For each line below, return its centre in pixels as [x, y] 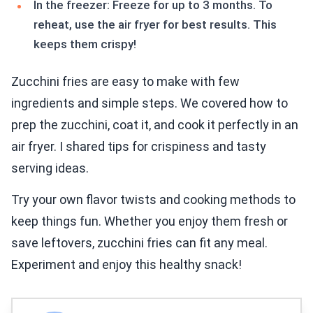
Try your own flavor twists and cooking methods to [153, 200]
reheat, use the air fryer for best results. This [155, 25]
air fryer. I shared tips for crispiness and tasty [139, 147]
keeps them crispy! [85, 44]
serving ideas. [50, 168]
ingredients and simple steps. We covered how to [150, 103]
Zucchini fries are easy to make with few [125, 82]
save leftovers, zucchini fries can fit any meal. [139, 243]
